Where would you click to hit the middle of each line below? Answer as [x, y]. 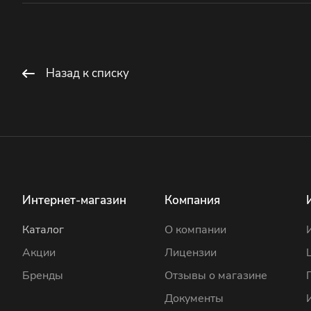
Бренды [43, 276]
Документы [194, 299]
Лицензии [190, 253]
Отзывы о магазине [216, 276]
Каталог [43, 230]
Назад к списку [87, 73]
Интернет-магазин [74, 200]
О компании [195, 230]
